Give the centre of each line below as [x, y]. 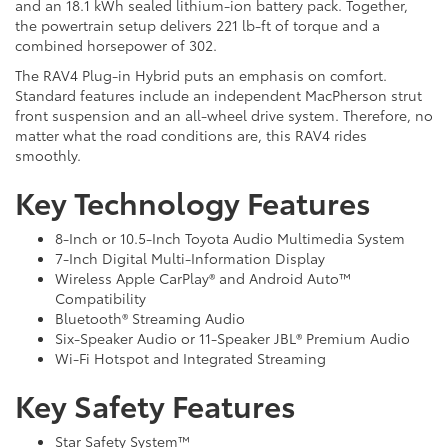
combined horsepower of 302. [116, 45]
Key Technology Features [193, 202]
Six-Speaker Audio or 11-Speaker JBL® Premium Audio [232, 338]
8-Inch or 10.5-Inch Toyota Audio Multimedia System [230, 238]
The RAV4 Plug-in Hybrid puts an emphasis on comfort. [201, 75]
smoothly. [48, 155]
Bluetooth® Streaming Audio [150, 318]
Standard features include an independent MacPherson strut [218, 95]
